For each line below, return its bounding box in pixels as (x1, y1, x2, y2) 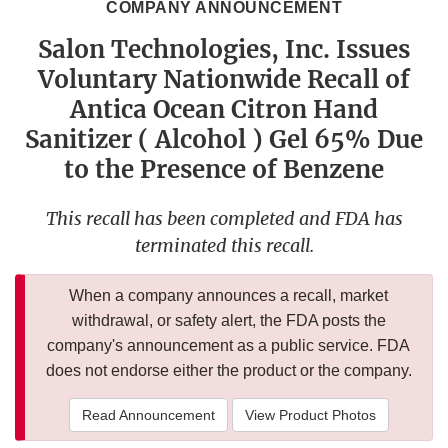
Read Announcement (81, 407, 215, 424)
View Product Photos (244, 407, 376, 424)
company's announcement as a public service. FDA (47, 337, 410, 355)
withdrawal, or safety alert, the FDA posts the (71, 312, 386, 330)
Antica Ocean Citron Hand (70, 94, 378, 126)
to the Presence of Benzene (64, 154, 384, 186)
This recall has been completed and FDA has (45, 207, 403, 231)
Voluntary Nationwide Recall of (38, 64, 410, 96)
